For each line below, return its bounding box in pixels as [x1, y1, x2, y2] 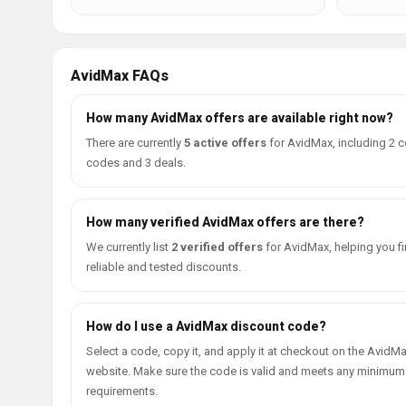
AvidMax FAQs [71, 67, 169, 84]
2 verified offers [171, 240, 263, 254]
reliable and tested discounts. [86, 260, 241, 274]
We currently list [86, 240, 171, 254]
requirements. [86, 384, 158, 398]
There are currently [86, 136, 184, 150]
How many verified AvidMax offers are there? [86, 215, 364, 229]
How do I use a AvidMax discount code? [86, 319, 326, 333]
